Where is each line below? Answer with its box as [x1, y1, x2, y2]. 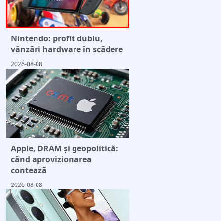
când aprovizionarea [11, 153, 92, 165]
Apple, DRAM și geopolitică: [11, 143, 118, 154]
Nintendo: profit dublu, [11, 33, 103, 44]
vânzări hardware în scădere [11, 44, 123, 55]
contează [11, 164, 47, 176]
